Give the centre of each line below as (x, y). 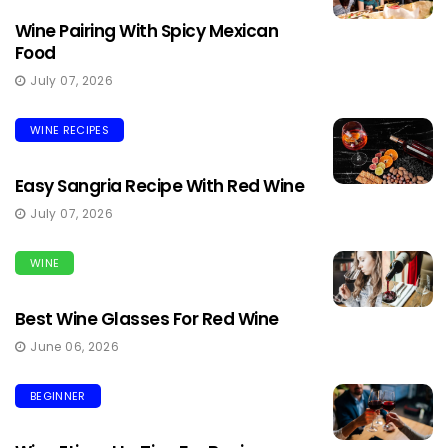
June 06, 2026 (75, 346)
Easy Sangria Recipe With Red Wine (160, 185)
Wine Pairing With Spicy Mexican (147, 30)
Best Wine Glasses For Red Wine (147, 318)
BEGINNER (58, 395)
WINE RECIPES (69, 129)
